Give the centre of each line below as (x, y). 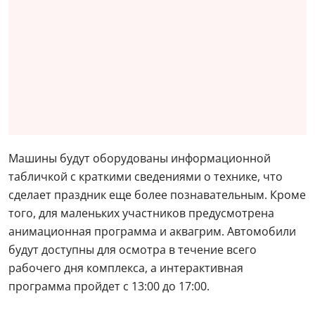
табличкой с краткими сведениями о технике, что (146, 176)
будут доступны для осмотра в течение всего (133, 250)
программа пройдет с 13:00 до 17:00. (109, 286)
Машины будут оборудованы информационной (140, 158)
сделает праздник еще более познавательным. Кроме (157, 195)
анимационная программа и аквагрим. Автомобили (152, 231)
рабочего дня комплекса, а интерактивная (126, 268)
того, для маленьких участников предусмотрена (141, 213)
